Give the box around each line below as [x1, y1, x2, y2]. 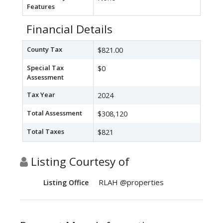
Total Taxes [27, 127, 64, 136]
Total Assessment [27, 109, 82, 118]
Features [27, 2, 55, 11]
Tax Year [27, 90, 55, 100]
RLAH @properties [99, 177, 164, 188]
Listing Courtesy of [28, 154, 129, 170]
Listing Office [43, 178, 89, 188]
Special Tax [27, 63, 64, 73]
